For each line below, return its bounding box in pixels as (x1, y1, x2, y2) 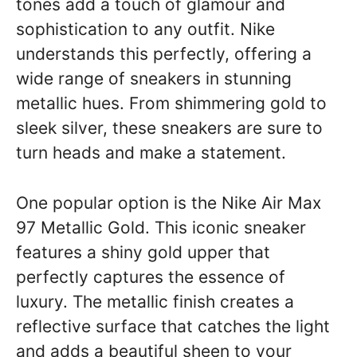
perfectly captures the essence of (16, 266, 285, 287)
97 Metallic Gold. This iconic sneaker (16, 217, 306, 237)
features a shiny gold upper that (16, 241, 270, 262)
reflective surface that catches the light (16, 316, 330, 336)
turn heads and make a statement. (16, 143, 286, 163)
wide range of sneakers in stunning (16, 69, 292, 88)
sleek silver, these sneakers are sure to (16, 118, 323, 138)
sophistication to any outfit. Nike (16, 19, 275, 39)
